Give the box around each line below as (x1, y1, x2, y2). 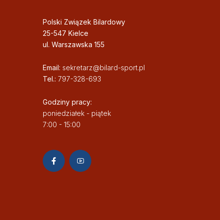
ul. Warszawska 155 (43, 40, 105, 49)
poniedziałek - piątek (43, 109, 111, 118)
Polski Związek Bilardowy (43, 18, 125, 27)
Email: (43, 63, 62, 72)
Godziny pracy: (43, 98, 92, 107)
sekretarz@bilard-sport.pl (62, 63, 145, 72)
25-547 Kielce (43, 29, 88, 38)
